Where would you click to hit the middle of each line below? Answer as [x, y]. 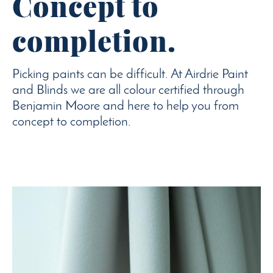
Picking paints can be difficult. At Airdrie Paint [130, 75]
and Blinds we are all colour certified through [128, 91]
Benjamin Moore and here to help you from [126, 107]
